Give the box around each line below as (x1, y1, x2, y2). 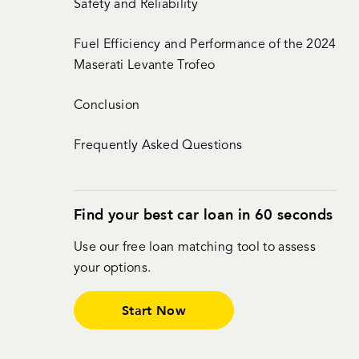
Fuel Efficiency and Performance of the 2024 (74, 38, 337, 52)
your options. (74, 262, 151, 276)
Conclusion (74, 99, 140, 113)
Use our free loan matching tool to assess (74, 241, 317, 255)
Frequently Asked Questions (74, 139, 243, 153)
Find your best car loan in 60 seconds (74, 204, 333, 224)
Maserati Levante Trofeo (74, 59, 216, 73)
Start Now (122, 301, 186, 319)
